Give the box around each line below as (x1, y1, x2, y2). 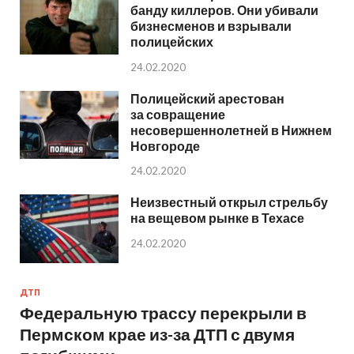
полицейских (130, 33, 213, 49)
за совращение (130, 106, 225, 122)
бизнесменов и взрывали (130, 17, 292, 33)
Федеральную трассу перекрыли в (20, 302, 307, 322)
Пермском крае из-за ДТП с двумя (20, 323, 295, 344)
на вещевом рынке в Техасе (130, 210, 304, 226)
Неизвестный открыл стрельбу (130, 194, 328, 210)
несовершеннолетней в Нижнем (130, 122, 332, 137)
